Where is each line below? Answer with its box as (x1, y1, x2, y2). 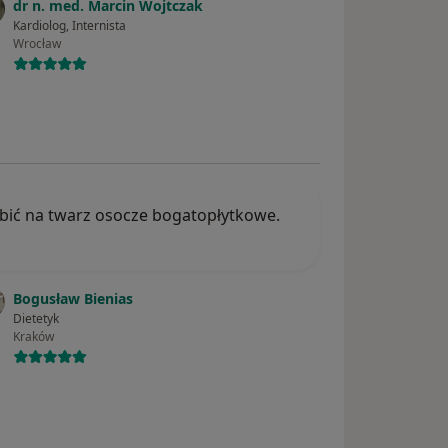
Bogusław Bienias (13, 289, 134, 309)
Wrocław (13, 35, 62, 53)
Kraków (13, 328, 55, 346)
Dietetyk (13, 310, 60, 328)
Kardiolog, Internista (13, 17, 127, 35)
